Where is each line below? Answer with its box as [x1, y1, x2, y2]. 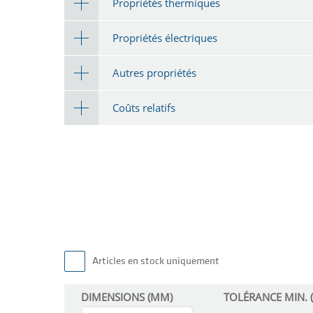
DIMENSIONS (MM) [81, 290, 173, 305]
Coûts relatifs [112, 100, 175, 115]
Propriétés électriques [112, 30, 217, 45]
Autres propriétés [112, 65, 196, 80]
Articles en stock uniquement [92, 256, 219, 268]
